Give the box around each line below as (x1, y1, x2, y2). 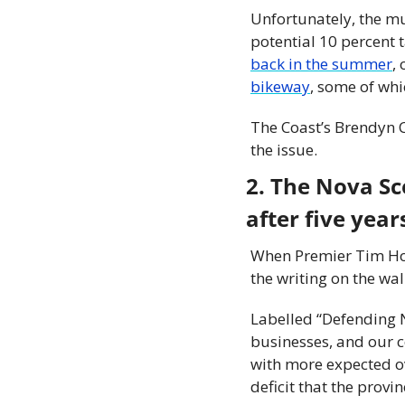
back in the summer (250, 52, 392, 74)
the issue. (250, 138, 317, 160)
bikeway (250, 75, 310, 97)
